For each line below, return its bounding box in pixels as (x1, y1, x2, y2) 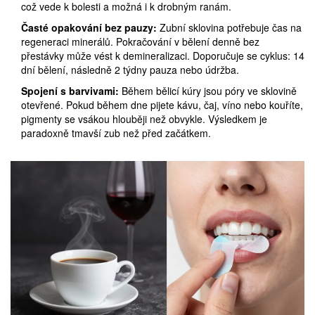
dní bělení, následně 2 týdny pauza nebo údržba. (21, 63, 239, 77)
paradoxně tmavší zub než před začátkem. (21, 126, 211, 141)
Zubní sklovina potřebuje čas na (157, 20, 302, 35)
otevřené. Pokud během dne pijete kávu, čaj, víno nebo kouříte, (21, 98, 303, 112)
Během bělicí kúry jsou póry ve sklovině (119, 84, 297, 98)
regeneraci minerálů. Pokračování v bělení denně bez (21, 34, 259, 49)
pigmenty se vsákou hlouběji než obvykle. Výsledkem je (21, 112, 267, 127)
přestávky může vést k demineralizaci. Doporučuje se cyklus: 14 (21, 49, 304, 63)
